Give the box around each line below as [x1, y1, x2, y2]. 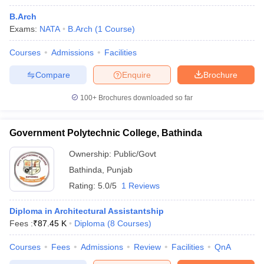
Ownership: [69, 149, 114, 159]
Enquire [122, 70, 151, 80]
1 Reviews [121, 181, 160, 190]
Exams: [9, 24, 39, 34]
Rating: [69, 181, 98, 190]
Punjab [107, 165, 133, 174]
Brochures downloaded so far [97, 94, 193, 102]
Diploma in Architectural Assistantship [9, 206, 164, 216]
